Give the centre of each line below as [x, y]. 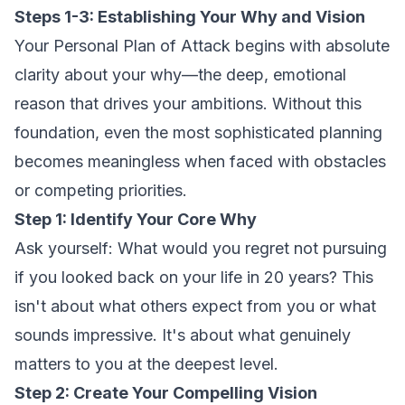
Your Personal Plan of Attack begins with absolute [202, 46]
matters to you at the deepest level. [146, 364]
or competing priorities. [101, 190]
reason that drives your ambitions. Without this [188, 104]
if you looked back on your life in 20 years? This [194, 277]
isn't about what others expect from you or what [195, 306]
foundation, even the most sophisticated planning [198, 132]
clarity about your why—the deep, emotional [180, 75]
